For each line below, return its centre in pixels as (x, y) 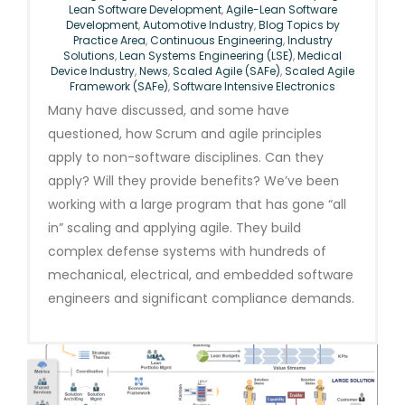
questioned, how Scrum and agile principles (185, 134)
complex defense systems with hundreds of (187, 252)
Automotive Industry (198, 25)
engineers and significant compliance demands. (201, 299)
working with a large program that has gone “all (197, 205)
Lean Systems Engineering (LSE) (206, 56)
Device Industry (93, 71)
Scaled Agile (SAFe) (226, 71)
